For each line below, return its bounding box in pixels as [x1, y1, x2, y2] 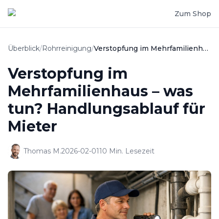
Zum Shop [175, 9, 211, 18]
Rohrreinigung [42, 44, 91, 53]
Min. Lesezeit [107, 147, 154, 155]
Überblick [8, 44, 40, 53]
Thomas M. [23, 147, 61, 155]
